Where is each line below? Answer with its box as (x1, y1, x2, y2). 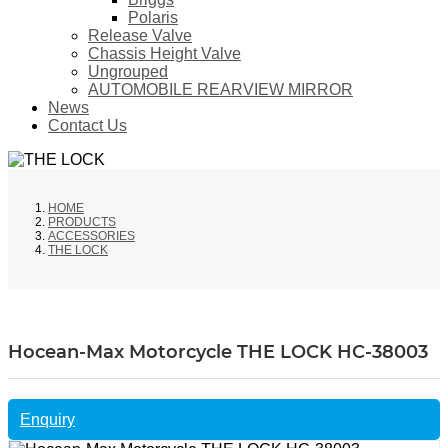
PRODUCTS (48, 215, 116, 230)
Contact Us (48, 117, 127, 135)
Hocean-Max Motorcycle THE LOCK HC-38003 (8, 341, 428, 364)
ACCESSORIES (48, 229, 135, 244)
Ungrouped (88, 63, 168, 81)
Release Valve (88, 27, 192, 45)
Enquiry (20, 410, 75, 428)
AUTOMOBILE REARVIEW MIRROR (88, 81, 353, 99)
